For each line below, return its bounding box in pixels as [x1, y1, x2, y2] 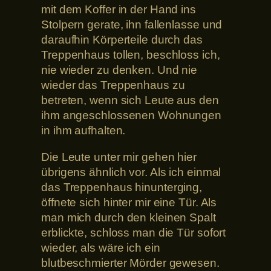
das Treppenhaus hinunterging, [41, 180, 203, 194]
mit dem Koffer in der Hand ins [41, 3, 196, 16]
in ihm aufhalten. [41, 124, 126, 137]
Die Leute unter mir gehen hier [41, 150, 197, 163]
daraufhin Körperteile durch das [41, 33, 203, 47]
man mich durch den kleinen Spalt [41, 211, 216, 224]
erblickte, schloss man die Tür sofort [41, 226, 226, 239]
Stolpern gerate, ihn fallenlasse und [41, 18, 223, 31]
